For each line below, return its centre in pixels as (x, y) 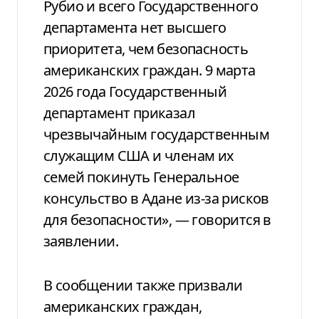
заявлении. (81, 241)
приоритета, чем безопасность (146, 48)
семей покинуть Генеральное (141, 177)
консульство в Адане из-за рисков (156, 198)
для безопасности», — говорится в (157, 219)
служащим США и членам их (139, 155)
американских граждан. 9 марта (150, 70)
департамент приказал (119, 113)
